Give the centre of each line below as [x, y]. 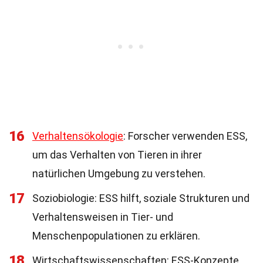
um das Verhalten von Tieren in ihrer [117, 155]
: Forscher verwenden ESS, [185, 136]
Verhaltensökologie [78, 136]
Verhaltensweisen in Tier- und [103, 217]
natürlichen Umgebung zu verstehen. [119, 173]
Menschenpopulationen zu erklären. [116, 236]
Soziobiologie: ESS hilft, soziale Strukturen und [141, 198]
